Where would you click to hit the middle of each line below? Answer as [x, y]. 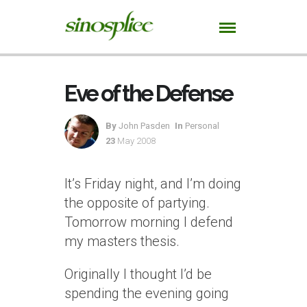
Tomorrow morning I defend [149, 222]
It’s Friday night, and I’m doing [153, 184]
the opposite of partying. [137, 203]
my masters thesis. [122, 241]
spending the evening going [147, 293]
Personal [202, 126]
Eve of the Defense [148, 94]
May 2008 [136, 141]
